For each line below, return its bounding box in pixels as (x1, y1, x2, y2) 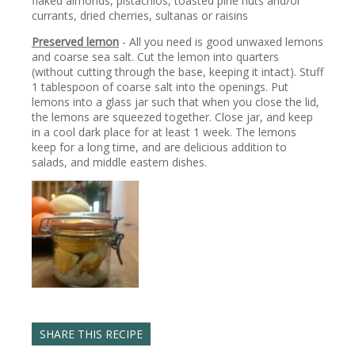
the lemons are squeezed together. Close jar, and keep (32, 109, 313, 125)
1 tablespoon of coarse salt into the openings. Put (32, 79, 288, 95)
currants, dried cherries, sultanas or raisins (32, 8, 248, 24)
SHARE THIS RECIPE (40, 326, 143, 342)
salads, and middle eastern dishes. (32, 155, 207, 170)
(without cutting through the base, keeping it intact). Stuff (32, 64, 323, 80)
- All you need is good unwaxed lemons (119, 34, 323, 50)
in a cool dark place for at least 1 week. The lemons (32, 124, 296, 140)
